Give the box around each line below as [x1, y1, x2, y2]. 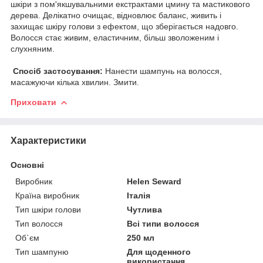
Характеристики [11, 135, 86, 146]
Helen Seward [127, 176, 182, 186]
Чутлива [127, 204, 163, 214]
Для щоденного [127, 247, 191, 257]
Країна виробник [15, 190, 79, 200]
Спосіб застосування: [13, 66, 103, 76]
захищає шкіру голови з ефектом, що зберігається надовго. [11, 21, 238, 31]
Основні [11, 160, 44, 170]
